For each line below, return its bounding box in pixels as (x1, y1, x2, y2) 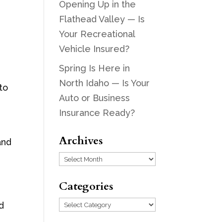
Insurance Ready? (59, 108, 135, 118)
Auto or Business (59, 93, 130, 103)
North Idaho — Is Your (59, 78, 150, 88)
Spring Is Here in (59, 63, 130, 73)
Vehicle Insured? (59, 44, 130, 54)
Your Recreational (59, 29, 135, 39)
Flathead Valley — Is (59, 14, 145, 24)
